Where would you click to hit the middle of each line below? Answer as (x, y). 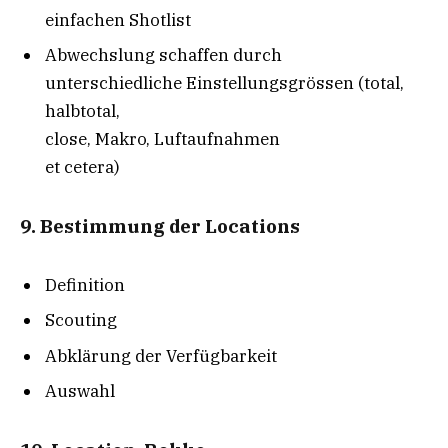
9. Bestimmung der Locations (160, 226)
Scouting (81, 320)
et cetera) (82, 167)
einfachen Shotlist (118, 19)
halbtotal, (82, 111)
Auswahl (80, 391)
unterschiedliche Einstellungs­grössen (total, (224, 83)
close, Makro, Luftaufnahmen (162, 139)
